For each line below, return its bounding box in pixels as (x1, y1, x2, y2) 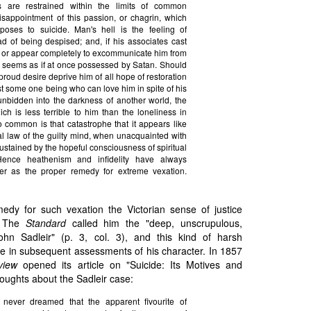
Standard (25, 216, 66, 230)
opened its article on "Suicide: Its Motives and (17, 258, 243, 271)
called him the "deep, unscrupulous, (65, 216, 242, 230)
